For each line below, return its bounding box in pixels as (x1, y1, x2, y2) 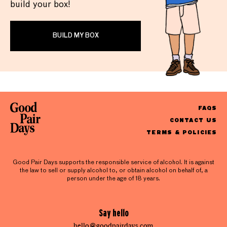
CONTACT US (170, 116, 217, 123)
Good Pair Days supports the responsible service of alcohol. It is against (13, 159, 214, 166)
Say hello (98, 207, 129, 218)
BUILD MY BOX (52, 33, 99, 40)
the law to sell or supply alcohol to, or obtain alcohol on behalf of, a (19, 167, 208, 174)
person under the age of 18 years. (67, 175, 160, 182)
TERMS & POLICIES (146, 128, 217, 135)
